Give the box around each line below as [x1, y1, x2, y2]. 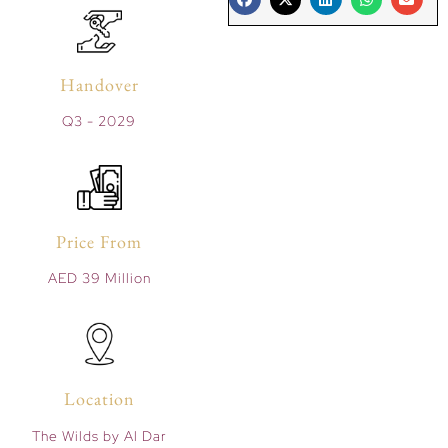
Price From [56, 229, 143, 253]
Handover [59, 73, 139, 97]
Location [63, 387, 135, 411]
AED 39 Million [47, 268, 151, 287]
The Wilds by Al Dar [32, 426, 167, 445]
